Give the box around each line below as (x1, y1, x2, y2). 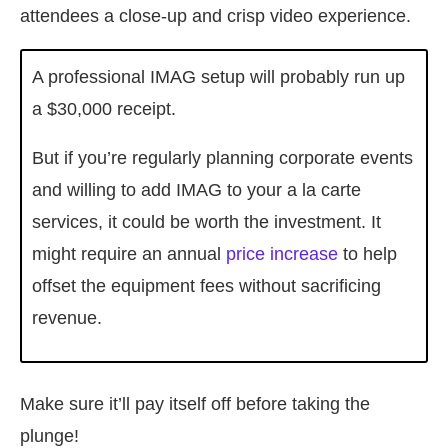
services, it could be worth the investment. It (32, 212, 381, 233)
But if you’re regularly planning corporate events (32, 148, 413, 169)
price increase (226, 244, 338, 265)
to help (338, 244, 397, 265)
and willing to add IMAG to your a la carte (32, 180, 361, 201)
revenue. (32, 308, 102, 329)
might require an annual (32, 244, 226, 265)
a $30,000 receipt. (32, 99, 176, 120)
